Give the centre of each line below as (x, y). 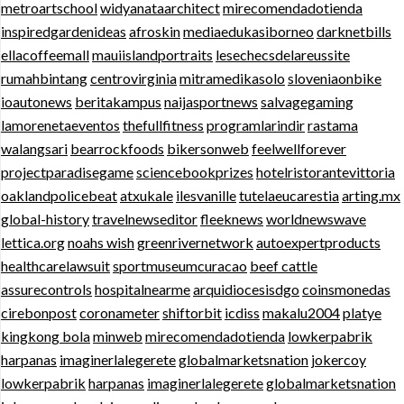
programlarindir (256, 124)
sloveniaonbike (335, 78)
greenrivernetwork (195, 242)
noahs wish (101, 242)
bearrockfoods (117, 148)
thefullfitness (163, 124)
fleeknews (232, 218)
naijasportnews (211, 101)
